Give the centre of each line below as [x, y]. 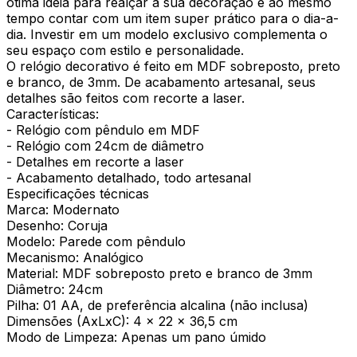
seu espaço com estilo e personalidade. [125, 50]
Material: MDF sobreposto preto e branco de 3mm [159, 273]
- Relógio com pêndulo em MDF [103, 129]
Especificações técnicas [78, 193]
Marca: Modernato [63, 209]
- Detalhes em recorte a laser [95, 161]
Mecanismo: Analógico [75, 257]
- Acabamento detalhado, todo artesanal [129, 177]
